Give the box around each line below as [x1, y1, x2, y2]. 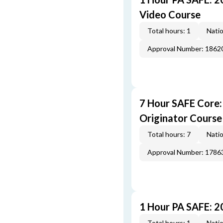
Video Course [139, 8, 201, 20]
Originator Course [139, 112, 222, 124]
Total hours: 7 [147, 130, 191, 138]
